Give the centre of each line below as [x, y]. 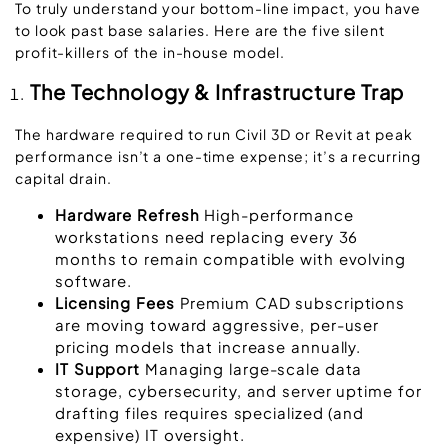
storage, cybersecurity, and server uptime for [238, 390]
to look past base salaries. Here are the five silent [200, 29]
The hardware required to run [125, 134]
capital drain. [63, 178]
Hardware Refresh [127, 214]
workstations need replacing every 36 [207, 236]
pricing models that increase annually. [208, 346]
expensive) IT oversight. [150, 434]
